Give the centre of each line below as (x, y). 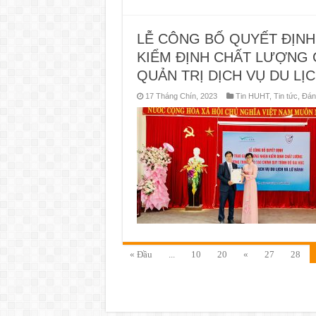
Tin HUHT (252, 96)
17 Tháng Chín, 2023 (181, 96)
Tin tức (285, 96)
